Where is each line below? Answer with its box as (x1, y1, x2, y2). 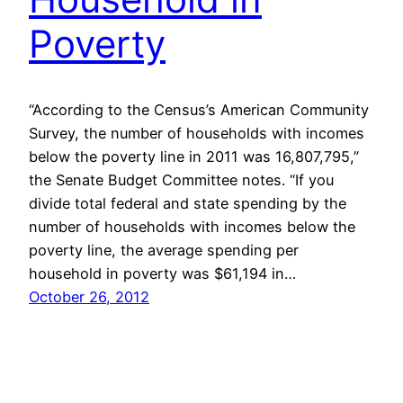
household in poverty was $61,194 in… (29, 264, 296, 282)
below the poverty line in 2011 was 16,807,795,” (29, 147, 359, 166)
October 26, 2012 (29, 287, 149, 306)
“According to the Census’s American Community (29, 100, 369, 119)
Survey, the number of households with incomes (29, 123, 364, 142)
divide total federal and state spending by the (29, 193, 346, 212)
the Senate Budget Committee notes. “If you (29, 170, 334, 189)
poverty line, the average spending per (29, 240, 299, 259)
